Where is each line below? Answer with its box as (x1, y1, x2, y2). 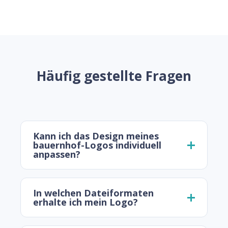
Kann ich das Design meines (33, 130, 159, 142)
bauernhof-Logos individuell (33, 139, 161, 152)
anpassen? (33, 148, 80, 161)
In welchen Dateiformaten (33, 187, 154, 199)
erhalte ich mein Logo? (33, 196, 138, 209)
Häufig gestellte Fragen (37, 67, 191, 85)
